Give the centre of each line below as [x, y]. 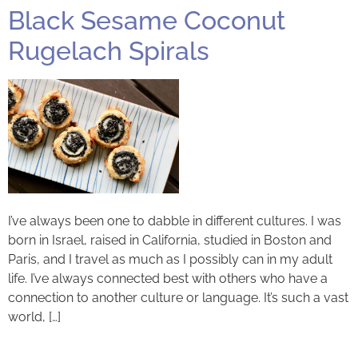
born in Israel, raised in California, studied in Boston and [170, 240]
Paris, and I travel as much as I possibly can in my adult [170, 259]
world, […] [34, 316]
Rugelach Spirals [109, 51]
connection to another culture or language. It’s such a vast [178, 297]
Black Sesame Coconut [147, 21]
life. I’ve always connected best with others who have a [168, 278]
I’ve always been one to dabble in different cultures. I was [175, 221]
